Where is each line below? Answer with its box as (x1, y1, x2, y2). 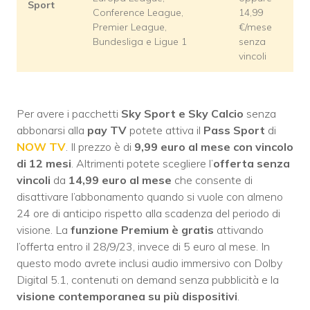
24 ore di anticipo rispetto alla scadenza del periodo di (17, 206, 280, 221)
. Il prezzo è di (66, 140, 134, 154)
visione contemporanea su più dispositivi (17, 289, 237, 304)
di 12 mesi (17, 156, 71, 171)
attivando (214, 223, 264, 237)
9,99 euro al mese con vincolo (134, 140, 293, 154)
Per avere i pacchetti (17, 107, 121, 121)
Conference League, (93, 6, 183, 19)
